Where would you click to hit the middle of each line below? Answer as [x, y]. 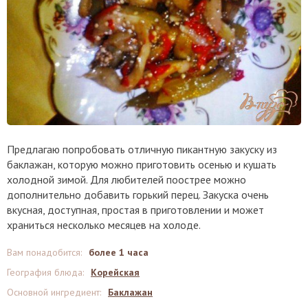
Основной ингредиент [53, 293]
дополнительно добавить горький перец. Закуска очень [138, 195]
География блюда [45, 273]
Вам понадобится [44, 253]
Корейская [115, 273]
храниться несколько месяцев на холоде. [104, 225]
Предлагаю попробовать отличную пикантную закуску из [142, 150]
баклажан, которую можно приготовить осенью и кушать [142, 165]
